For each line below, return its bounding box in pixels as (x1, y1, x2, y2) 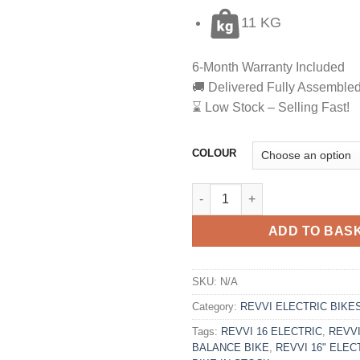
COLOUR (192, 146, 236, 159)
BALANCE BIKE (192, 342, 269, 354)
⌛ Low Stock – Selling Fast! (192, 100, 350, 114)
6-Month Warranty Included (192, 59, 345, 74)
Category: (192, 301, 240, 313)
